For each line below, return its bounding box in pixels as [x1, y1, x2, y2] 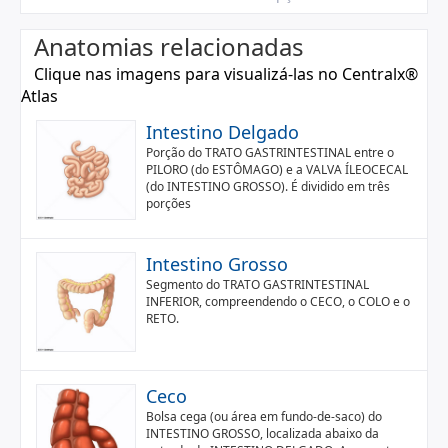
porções [146, 195, 191, 212]
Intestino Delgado [146, 120, 299, 144]
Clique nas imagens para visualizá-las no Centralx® [34, 63, 418, 85]
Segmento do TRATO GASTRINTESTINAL [146, 276, 369, 293]
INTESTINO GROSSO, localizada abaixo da [146, 425, 379, 442]
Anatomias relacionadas [34, 30, 304, 63]
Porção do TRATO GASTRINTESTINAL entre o [146, 144, 394, 161]
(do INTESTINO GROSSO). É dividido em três [146, 178, 390, 195]
